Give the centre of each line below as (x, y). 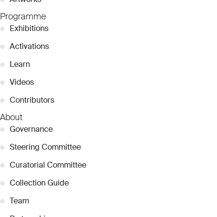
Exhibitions (29, 29)
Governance (31, 129)
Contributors (32, 100)
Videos (22, 82)
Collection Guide (39, 183)
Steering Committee (45, 147)
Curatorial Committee (48, 165)
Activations (29, 46)
